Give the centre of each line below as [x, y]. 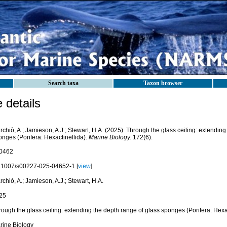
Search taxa [63, 83]
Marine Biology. [110, 137]
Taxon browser [163, 83]
